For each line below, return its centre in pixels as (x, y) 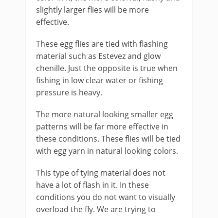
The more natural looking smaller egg (105, 114)
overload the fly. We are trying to (96, 209)
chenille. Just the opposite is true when (107, 68)
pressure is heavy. (69, 92)
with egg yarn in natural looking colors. (107, 151)
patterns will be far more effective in (102, 127)
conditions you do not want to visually (106, 197)
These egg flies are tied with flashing (102, 44)
